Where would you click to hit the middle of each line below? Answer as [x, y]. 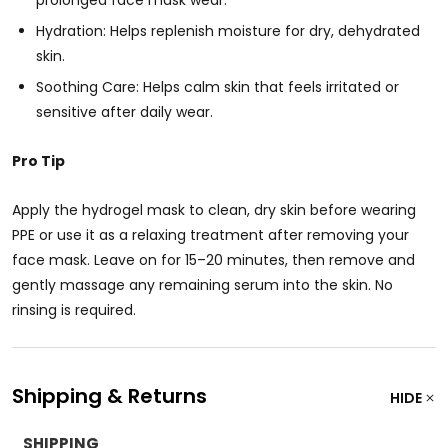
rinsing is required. [74, 310]
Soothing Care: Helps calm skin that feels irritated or [217, 87]
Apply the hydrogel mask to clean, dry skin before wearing [214, 210]
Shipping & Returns [109, 396]
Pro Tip [38, 161]
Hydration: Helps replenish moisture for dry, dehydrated [228, 31]
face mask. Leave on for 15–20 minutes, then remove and [213, 260]
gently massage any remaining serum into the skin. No [202, 285]
